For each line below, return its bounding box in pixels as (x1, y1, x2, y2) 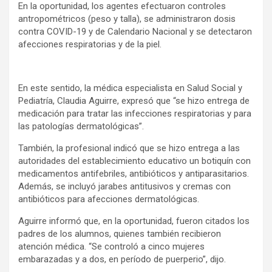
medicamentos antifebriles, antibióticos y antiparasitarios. (18, 168, 249, 179)
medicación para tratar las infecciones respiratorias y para (18, 107, 251, 119)
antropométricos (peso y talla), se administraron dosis (18, 13, 236, 24)
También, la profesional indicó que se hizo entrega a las (18, 142, 240, 154)
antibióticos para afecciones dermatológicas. (18, 193, 199, 205)
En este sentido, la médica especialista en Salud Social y (18, 82, 242, 93)
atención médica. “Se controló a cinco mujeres (18, 240, 205, 252)
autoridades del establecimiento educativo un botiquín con (18, 155, 251, 166)
